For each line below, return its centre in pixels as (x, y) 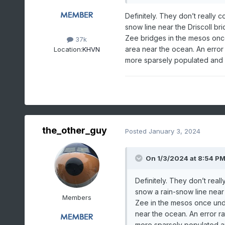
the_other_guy (75, 131)
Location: (68, 49)
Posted (137, 131)
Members (77, 198)
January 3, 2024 (174, 131)
